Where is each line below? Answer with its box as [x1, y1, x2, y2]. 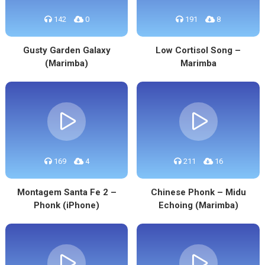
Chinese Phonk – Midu [150, 187, 246, 198]
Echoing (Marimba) [158, 200, 238, 211]
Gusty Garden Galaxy [22, 45, 111, 56]
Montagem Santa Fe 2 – [17, 187, 117, 198]
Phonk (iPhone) [34, 200, 100, 211]
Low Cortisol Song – [156, 45, 241, 56]
